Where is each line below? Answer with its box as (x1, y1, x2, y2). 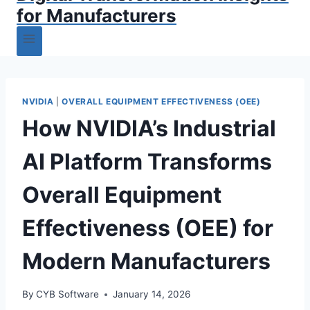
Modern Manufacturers (22, 247, 271, 275)
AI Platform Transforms (22, 147, 272, 175)
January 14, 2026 (113, 289, 191, 300)
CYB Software (36, 289, 100, 300)
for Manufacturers (17, 4, 176, 26)
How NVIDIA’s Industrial (22, 114, 276, 142)
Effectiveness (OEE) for (22, 214, 273, 241)
